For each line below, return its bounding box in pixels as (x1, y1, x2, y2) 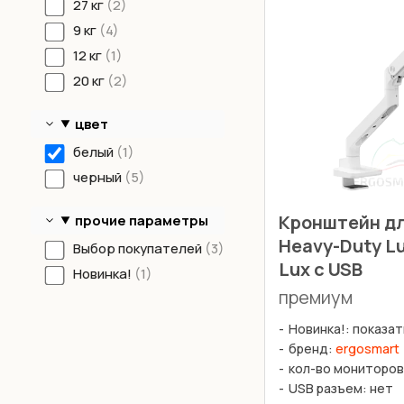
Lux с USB (278, 257, 366, 282)
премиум (278, 285, 353, 310)
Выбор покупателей (72, 238, 205, 258)
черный (72, 167, 124, 187)
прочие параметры (75, 210, 209, 230)
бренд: (288, 340, 335, 358)
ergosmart (335, 340, 399, 358)
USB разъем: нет (288, 380, 393, 398)
